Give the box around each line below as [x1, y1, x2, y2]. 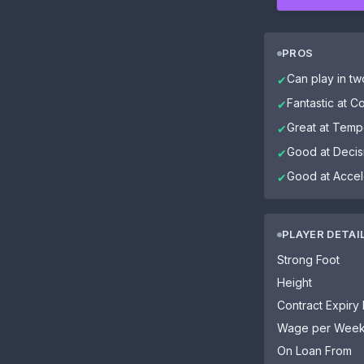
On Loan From [277, 344, 352, 357]
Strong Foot [277, 253, 340, 266]
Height [277, 275, 312, 289]
